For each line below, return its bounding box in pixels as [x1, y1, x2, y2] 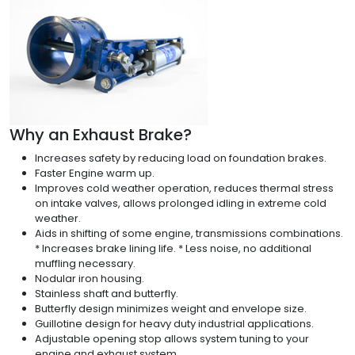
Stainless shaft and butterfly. [35, 285, 178, 301]
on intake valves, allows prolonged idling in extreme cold [35, 195, 326, 211]
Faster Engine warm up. [35, 165, 155, 181]
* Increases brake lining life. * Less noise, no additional [35, 240, 311, 256]
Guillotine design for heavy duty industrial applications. [35, 315, 314, 331]
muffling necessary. [35, 255, 136, 271]
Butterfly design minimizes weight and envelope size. [35, 300, 307, 316]
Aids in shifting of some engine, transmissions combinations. [35, 225, 343, 241]
